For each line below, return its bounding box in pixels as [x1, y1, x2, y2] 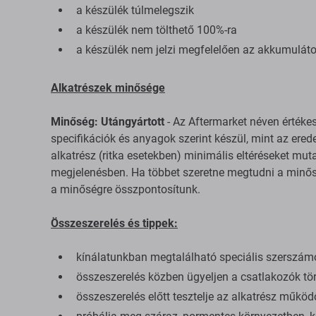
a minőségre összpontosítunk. [51, 183, 200, 196]
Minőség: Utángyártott [51, 115, 164, 128]
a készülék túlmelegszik [76, 4, 194, 17]
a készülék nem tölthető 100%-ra [76, 23, 237, 37]
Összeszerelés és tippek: [51, 217, 178, 230]
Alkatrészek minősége [51, 81, 165, 95]
